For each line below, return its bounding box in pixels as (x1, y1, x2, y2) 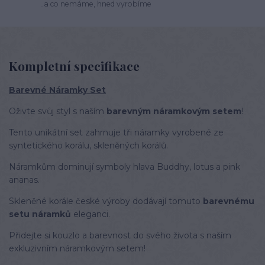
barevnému (203, 196, 254, 207)
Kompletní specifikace (9, 57, 140, 74)
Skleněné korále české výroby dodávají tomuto (9, 196, 203, 207)
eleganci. (71, 209, 110, 220)
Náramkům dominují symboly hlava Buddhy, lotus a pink (9, 161, 240, 173)
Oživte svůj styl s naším (9, 106, 106, 117)
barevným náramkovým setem (106, 106, 241, 117)
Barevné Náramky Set (9, 85, 106, 96)
